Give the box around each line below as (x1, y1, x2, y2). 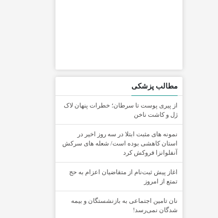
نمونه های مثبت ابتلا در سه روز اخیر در (77, 130, 178, 138)
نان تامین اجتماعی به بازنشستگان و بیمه (71, 197, 178, 204)
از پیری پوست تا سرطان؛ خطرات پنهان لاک (64, 102, 178, 109)
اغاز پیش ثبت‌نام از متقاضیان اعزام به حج (69, 168, 178, 176)
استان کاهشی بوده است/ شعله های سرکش (62, 140, 178, 147)
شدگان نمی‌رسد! (133, 206, 178, 214)
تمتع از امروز (144, 178, 178, 185)
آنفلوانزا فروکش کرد (123, 149, 178, 156)
